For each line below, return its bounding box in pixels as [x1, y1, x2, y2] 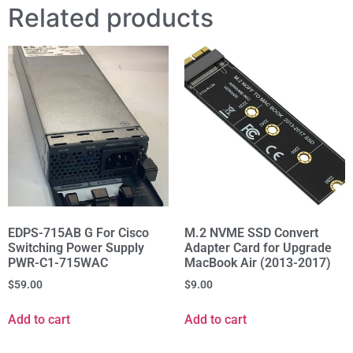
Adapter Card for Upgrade [184, 240, 332, 256]
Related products [8, 2, 214, 34]
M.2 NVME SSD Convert [184, 225, 318, 241]
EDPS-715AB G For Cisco [8, 225, 149, 241]
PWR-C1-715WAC [8, 255, 108, 271]
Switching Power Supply [8, 240, 144, 256]
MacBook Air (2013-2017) [184, 255, 331, 271]
